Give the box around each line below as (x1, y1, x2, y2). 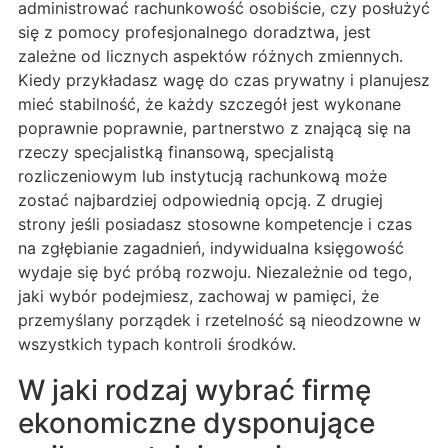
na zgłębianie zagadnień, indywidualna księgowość (18, 238, 404, 259)
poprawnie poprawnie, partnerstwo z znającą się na (18, 118, 411, 139)
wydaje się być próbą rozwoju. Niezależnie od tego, (18, 262, 412, 283)
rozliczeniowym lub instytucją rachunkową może (18, 166, 387, 187)
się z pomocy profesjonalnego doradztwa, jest (18, 22, 371, 43)
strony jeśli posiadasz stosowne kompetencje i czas (18, 214, 412, 235)
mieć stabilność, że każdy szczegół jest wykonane (18, 94, 401, 115)
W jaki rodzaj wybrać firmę (18, 373, 371, 408)
